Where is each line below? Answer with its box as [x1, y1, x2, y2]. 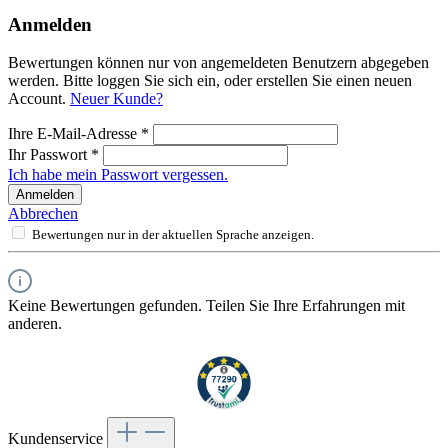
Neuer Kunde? [70, 90, 163, 108]
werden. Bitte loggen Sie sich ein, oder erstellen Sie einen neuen [8, 72, 412, 90]
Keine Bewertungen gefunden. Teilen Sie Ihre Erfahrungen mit [8, 297, 405, 315]
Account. [8, 90, 70, 108]
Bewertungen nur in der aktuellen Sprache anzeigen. [32, 227, 314, 243]
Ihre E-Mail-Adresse [8, 125, 141, 143]
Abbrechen [8, 205, 78, 223]
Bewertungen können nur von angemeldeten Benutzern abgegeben [8, 54, 429, 72]
